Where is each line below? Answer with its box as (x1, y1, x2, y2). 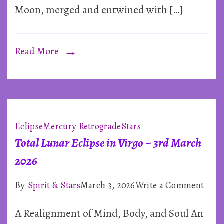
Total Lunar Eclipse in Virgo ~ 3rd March (15, 134, 201, 151)
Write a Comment (135, 178, 204, 191)
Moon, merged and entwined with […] (15, 2, 183, 17)
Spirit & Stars (27, 178, 80, 191)
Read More (15, 44, 59, 58)
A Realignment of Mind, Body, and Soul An (15, 205, 203, 221)
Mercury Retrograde (43, 119, 121, 132)
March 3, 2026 (80, 178, 135, 191)
